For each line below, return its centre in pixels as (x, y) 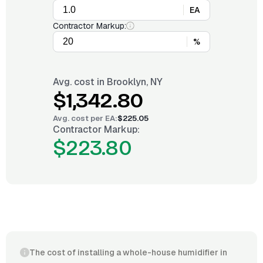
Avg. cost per (79, 118)
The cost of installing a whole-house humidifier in (128, 252)
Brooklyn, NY (135, 82)
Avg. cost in (80, 82)
